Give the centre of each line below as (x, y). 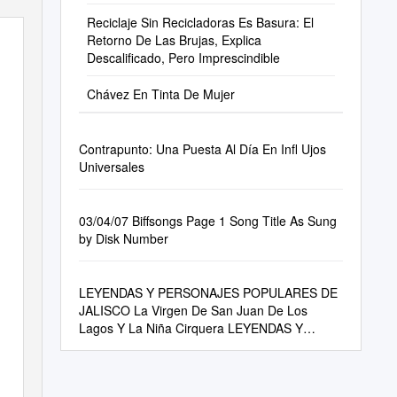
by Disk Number (123, 238)
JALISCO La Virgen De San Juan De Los (193, 310)
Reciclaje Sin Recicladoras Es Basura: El (200, 22)
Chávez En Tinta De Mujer (160, 94)
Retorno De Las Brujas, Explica (174, 40)
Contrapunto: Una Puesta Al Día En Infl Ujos (202, 149)
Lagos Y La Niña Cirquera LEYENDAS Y (191, 328)
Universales (111, 167)
